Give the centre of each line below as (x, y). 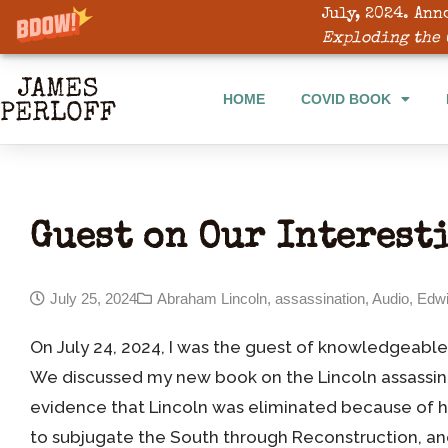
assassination (320, 298)
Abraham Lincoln (212, 298)
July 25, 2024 (93, 298)
